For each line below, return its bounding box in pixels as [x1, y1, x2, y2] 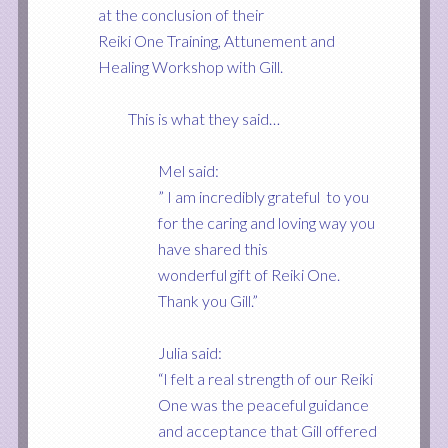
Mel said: [157, 161, 219, 180]
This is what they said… [127, 109, 280, 128]
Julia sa [157, 343, 206, 362]
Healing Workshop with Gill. [97, 57, 283, 76]
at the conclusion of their [97, 5, 264, 24]
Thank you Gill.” [157, 291, 258, 310]
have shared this [157, 239, 268, 258]
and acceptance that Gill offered [157, 421, 377, 440]
